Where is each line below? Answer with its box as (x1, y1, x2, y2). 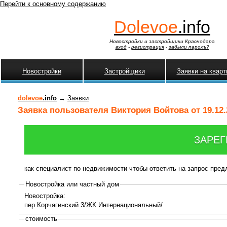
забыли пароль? (168, 44, 209, 50)
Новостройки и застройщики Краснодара (109, 39, 215, 45)
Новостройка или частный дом (25, 180, 119, 188)
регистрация (131, 44, 164, 50)
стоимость (25, 215, 57, 223)
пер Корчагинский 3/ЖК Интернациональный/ (24, 201, 163, 209)
